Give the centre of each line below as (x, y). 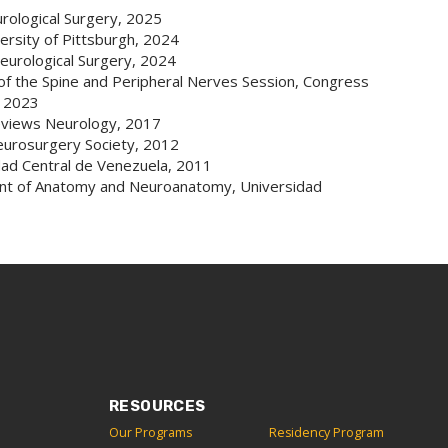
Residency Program (326, 432)
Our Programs (150, 432)
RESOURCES (157, 405)
